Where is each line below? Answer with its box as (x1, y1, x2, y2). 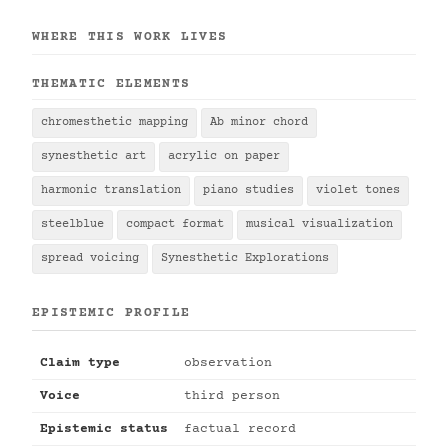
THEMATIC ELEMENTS (32, 76, 191, 91)
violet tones (316, 183, 400, 197)
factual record (184, 421, 296, 436)
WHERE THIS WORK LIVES (32, 29, 228, 44)
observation (184, 355, 272, 370)
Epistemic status (40, 421, 168, 436)
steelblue (41, 217, 104, 231)
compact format (126, 217, 224, 231)
